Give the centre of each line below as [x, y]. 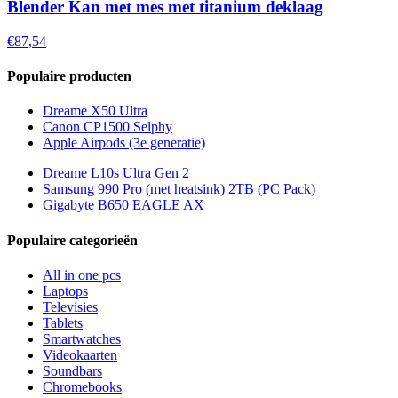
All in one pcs [82, 275]
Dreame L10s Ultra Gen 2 [116, 173]
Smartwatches [82, 338]
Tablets [63, 322]
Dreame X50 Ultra [95, 111]
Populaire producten [69, 76]
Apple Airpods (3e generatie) [124, 143]
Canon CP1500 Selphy [107, 127]
